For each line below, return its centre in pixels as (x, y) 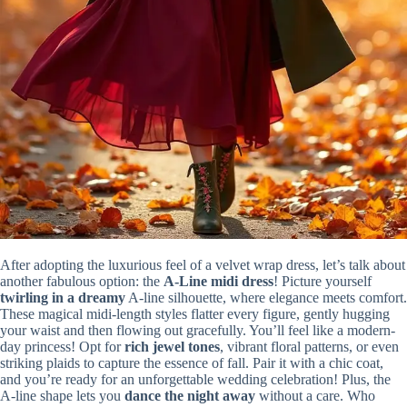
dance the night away (190, 395)
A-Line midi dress (218, 281)
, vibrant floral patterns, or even (309, 346)
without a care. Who (315, 395)
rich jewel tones (172, 346)
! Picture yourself (323, 281)
